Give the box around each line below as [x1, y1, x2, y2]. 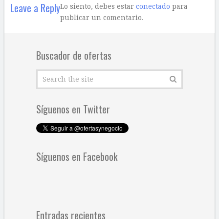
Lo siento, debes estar [60, 2, 136, 10]
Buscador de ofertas [36, 47, 111, 63]
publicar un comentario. [60, 13, 144, 22]
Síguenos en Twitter [36, 101, 110, 116]
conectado [135, 2, 170, 10]
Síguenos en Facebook [36, 149, 117, 164]
